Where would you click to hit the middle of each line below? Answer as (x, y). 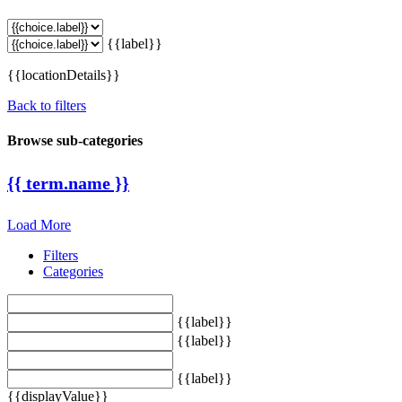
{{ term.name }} (68, 183)
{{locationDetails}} (64, 74)
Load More (39, 225)
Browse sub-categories (75, 141)
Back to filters (47, 105)
